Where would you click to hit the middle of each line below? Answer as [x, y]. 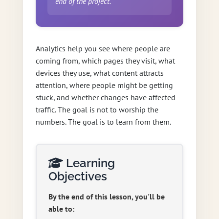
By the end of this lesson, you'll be [106, 196]
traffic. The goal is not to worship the [97, 109]
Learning [89, 163]
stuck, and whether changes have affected [105, 97]
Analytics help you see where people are [103, 48]
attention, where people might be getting [104, 85]
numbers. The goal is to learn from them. [103, 121]
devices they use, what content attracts [99, 73]
